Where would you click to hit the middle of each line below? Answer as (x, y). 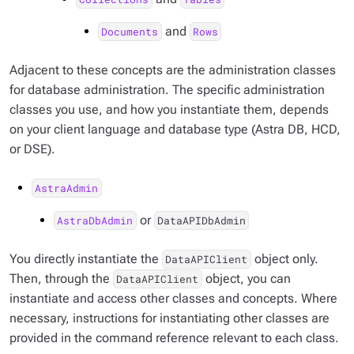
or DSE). (32, 149)
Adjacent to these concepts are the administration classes (173, 70)
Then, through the (61, 279)
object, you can (246, 279)
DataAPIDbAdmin (201, 220)
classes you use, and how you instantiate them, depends (169, 109)
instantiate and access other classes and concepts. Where (173, 298)
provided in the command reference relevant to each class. (174, 338)
